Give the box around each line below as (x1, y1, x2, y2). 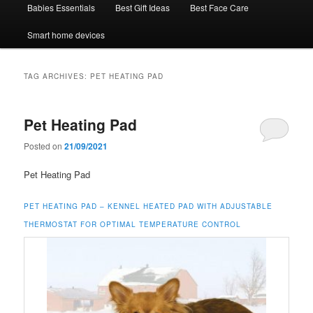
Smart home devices (27, 28, 105, 41)
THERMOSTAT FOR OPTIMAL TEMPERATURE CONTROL (24, 219, 242, 229)
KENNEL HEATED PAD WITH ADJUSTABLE (108, 201, 273, 211)
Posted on (24, 140, 65, 152)
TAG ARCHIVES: (24, 71, 91, 81)
